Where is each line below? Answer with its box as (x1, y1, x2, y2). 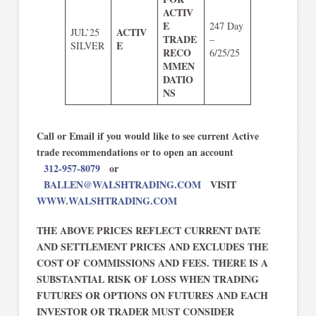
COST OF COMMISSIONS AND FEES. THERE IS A (36, 255, 268, 270)
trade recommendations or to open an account (36, 145, 278, 160)
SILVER (70, 38, 104, 52)
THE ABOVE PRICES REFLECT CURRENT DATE (36, 222, 260, 238)
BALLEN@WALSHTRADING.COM (43, 177, 201, 193)
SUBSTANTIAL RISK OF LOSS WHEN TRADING (36, 271, 259, 286)
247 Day (209, 18, 243, 32)
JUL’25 (70, 25, 99, 39)
